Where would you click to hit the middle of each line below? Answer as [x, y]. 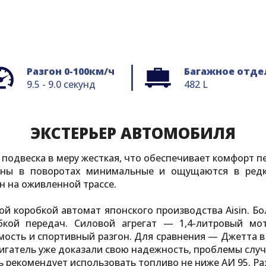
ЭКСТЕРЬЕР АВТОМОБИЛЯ [133, 133]
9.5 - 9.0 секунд [61, 84]
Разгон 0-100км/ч [71, 71]
